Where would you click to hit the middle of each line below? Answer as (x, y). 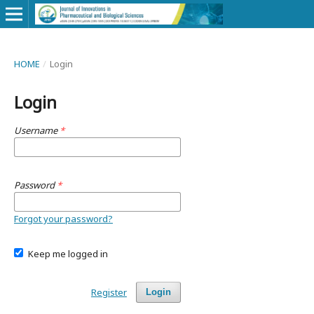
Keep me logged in (68, 253)
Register (109, 292)
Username (36, 130)
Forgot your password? (63, 218)
